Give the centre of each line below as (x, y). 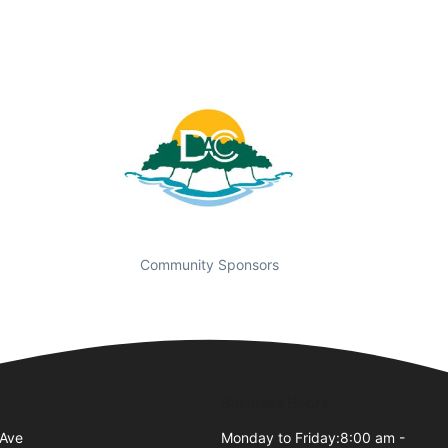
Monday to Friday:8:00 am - (313, 437)
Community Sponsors (209, 264)
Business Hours (275, 402)
